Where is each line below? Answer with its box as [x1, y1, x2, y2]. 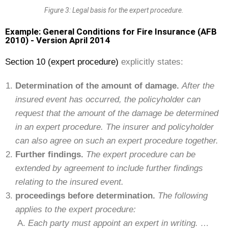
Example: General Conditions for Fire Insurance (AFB [5, 26, 217, 37]
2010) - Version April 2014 [5, 35, 110, 45]
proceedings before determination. [15, 191, 158, 201]
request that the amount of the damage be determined [15, 108, 218, 118]
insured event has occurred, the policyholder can [15, 95, 201, 104]
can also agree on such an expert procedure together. [15, 136, 218, 146]
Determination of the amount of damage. [15, 81, 179, 91]
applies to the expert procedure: [15, 205, 136, 214]
